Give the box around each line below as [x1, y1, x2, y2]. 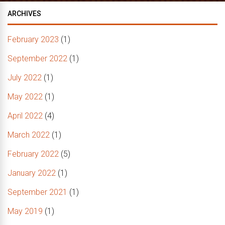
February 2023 [8, 35, 59, 45]
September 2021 [8, 187, 67, 197]
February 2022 [8, 149, 59, 159]
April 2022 [8, 111, 43, 121]
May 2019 [8, 206, 43, 216]
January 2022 [8, 168, 56, 178]
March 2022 [8, 130, 50, 140]
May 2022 [8, 92, 43, 102]
